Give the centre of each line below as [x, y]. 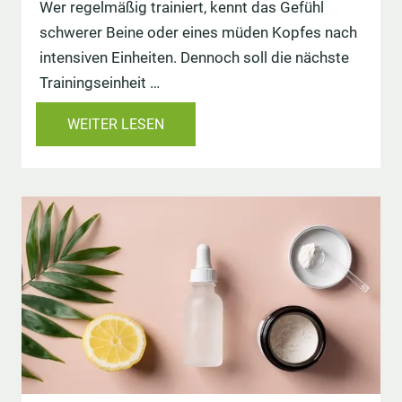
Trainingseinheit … [100, 83]
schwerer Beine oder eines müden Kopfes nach [198, 33]
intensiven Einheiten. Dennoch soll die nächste [194, 58]
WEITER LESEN [116, 125]
